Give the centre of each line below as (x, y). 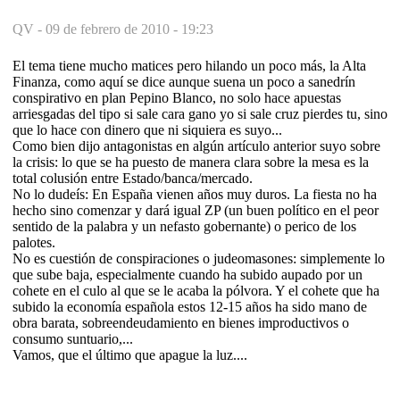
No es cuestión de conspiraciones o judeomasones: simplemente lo (199, 258)
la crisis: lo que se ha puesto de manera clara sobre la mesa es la (191, 162)
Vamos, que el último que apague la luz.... (130, 354)
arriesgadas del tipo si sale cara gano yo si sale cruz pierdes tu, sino (200, 113)
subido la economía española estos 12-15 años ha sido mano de (190, 306)
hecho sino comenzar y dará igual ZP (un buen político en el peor (196, 210)
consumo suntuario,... (73, 338)
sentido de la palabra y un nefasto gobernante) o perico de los (184, 226)
